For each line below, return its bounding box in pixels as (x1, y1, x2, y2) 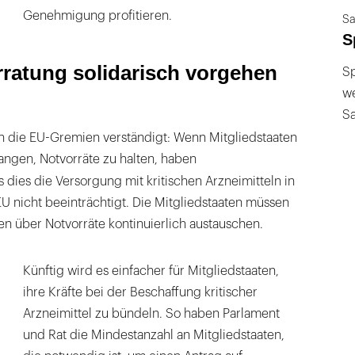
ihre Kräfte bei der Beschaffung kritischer (23, 286, 258, 300)
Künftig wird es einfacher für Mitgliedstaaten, (23, 265, 280, 278)
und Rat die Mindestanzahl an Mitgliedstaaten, (23, 329, 285, 342)
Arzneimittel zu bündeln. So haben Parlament (23, 307, 281, 321)
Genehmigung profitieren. (23, 10, 173, 23)
